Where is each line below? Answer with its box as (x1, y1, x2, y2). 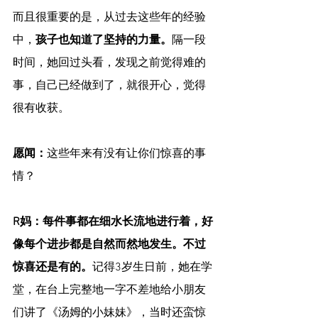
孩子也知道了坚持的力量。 (35, 33, 172, 48)
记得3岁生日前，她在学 (92, 261, 212, 275)
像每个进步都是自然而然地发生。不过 (13, 238, 206, 253)
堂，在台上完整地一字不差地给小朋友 (13, 283, 206, 298)
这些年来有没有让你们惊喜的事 (47, 147, 206, 162)
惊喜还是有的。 (13, 261, 92, 275)
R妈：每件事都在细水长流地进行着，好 (13, 215, 213, 230)
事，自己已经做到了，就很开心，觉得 (13, 79, 206, 94)
